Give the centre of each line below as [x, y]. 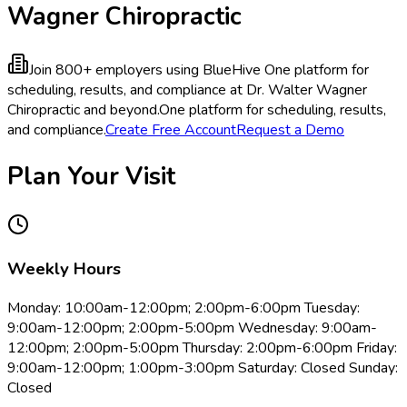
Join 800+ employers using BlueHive [145, 70]
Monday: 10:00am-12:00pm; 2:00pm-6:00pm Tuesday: [184, 308]
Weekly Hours [64, 269]
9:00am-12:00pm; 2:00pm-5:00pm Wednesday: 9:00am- [192, 328]
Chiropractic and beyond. [83, 110]
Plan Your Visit [91, 177]
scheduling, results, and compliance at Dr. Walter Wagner [187, 90]
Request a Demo [290, 130]
